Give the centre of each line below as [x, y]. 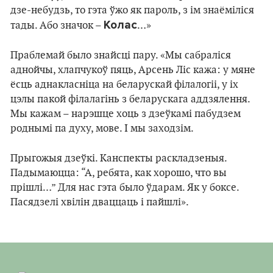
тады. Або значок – [57, 26]
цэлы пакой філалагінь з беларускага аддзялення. [130, 100]
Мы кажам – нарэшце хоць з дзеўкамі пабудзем [126, 114]
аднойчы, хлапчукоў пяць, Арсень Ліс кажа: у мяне [133, 70]
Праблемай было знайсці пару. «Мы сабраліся [121, 56]
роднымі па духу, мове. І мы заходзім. [102, 129]
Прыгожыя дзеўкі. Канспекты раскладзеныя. [119, 159]
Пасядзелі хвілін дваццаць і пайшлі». [100, 203]
